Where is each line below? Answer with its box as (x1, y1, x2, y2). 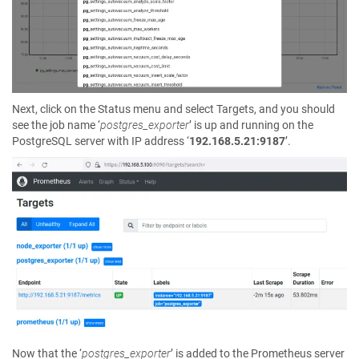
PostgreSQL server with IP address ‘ (12, 135, 189, 148)
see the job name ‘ (12, 119, 100, 132)
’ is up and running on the (189, 119, 313, 132)
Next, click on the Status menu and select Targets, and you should (12, 103, 335, 116)
